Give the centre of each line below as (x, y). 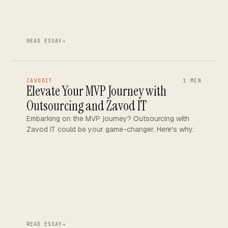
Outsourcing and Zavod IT (87, 106)
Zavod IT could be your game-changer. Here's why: (110, 129)
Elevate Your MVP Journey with (96, 91)
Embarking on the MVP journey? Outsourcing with (108, 119)
